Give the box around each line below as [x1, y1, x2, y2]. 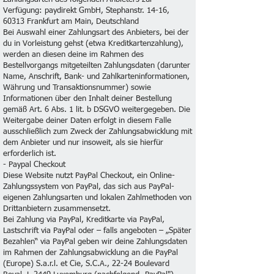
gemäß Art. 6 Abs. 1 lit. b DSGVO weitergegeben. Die [3, 106, 190, 114]
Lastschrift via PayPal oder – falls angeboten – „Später [3, 227, 191, 235]
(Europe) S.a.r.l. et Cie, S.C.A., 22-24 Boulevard [3, 260, 169, 268]
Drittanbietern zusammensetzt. [3, 205, 111, 213]
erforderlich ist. [3, 150, 56, 158]
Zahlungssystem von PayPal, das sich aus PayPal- [3, 183, 174, 191]
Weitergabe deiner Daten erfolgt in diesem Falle [3, 117, 171, 125]
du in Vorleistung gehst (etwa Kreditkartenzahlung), [3, 40, 183, 48]
